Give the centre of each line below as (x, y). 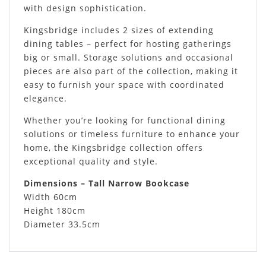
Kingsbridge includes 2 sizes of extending (119, 30)
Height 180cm (55, 210)
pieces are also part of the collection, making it (131, 71)
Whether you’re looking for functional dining (125, 120)
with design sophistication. (85, 8)
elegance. (45, 98)
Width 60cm (50, 197)
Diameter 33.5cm (62, 224)
